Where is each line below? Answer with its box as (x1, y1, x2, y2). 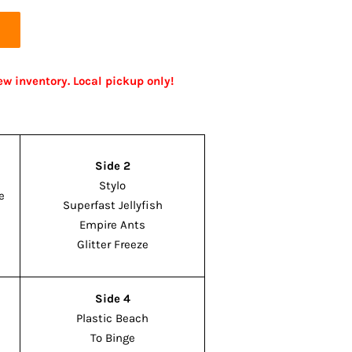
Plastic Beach (76, 311, 148, 325)
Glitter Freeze (76, 237, 148, 251)
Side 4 (94, 291, 130, 306)
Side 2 (94, 159, 130, 173)
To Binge (90, 331, 135, 345)
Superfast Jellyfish (62, 198, 163, 212)
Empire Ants (79, 218, 145, 232)
